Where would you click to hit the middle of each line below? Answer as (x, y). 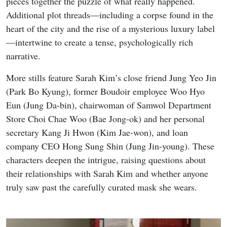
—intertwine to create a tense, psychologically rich (100, 42)
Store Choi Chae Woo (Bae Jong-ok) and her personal (105, 119)
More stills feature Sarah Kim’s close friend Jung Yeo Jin (111, 78)
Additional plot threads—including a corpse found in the (110, 15)
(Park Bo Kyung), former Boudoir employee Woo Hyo (105, 91)
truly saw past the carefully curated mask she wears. (102, 187)
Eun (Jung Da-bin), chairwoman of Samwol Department (109, 105)
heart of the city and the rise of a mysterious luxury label (110, 29)
